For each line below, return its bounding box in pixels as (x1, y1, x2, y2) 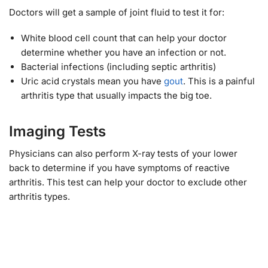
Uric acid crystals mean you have (21, 75, 164, 87)
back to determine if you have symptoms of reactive (9, 162, 230, 174)
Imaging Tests (9, 123, 106, 141)
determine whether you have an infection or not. (21, 47, 226, 59)
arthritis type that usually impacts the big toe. (21, 90, 212, 102)
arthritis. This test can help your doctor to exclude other (9, 176, 247, 188)
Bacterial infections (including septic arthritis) (21, 61, 216, 73)
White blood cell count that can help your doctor (21, 32, 227, 44)
